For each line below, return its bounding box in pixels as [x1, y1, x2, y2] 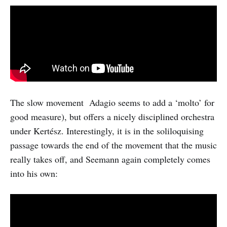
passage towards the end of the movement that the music [10, 138, 217, 151]
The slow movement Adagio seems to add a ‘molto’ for [10, 96, 214, 108]
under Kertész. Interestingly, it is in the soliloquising [10, 124, 204, 137]
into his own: [10, 167, 58, 179]
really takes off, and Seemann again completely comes [10, 153, 210, 165]
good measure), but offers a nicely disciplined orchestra [10, 110, 214, 123]
